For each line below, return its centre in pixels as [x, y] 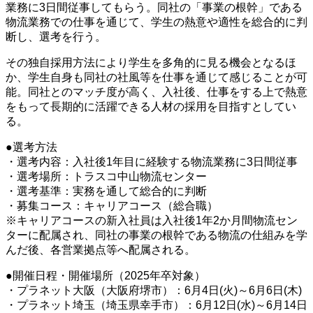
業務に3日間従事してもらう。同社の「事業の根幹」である [154, 8]
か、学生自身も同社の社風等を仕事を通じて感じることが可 [156, 78]
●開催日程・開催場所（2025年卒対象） [105, 276]
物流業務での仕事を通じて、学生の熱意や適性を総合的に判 [156, 22]
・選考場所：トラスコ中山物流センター [106, 177]
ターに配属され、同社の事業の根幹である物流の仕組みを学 [156, 235]
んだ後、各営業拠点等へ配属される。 [101, 250]
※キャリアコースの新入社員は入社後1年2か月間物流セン [152, 221]
